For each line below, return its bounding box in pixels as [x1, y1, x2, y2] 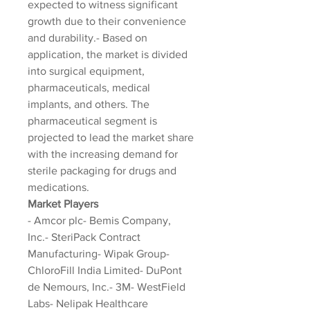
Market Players [28, 198, 98, 210]
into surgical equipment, [28, 65, 145, 77]
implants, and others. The [28, 98, 149, 110]
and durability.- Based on [28, 32, 147, 44]
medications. [28, 181, 89, 193]
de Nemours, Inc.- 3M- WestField [28, 281, 185, 293]
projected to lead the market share [28, 131, 194, 143]
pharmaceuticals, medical [28, 82, 150, 93]
